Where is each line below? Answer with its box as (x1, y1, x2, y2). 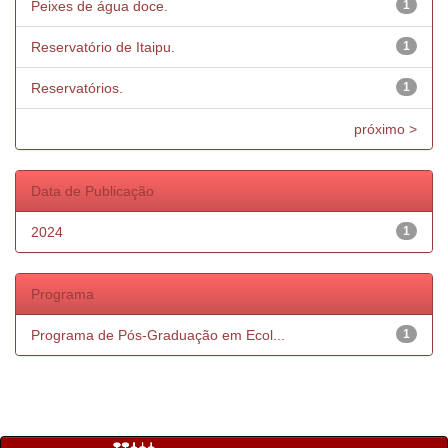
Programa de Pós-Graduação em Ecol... (31, 327, 285, 343)
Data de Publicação (31, 183, 154, 199)
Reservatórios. (31, 80, 123, 96)
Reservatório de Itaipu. (31, 39, 175, 55)
